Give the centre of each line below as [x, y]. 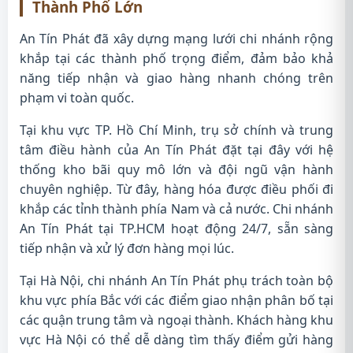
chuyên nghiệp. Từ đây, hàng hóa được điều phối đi [176, 189]
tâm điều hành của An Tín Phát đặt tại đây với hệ [176, 150]
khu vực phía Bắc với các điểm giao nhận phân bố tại [176, 300]
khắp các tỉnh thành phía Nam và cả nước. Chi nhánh [176, 209]
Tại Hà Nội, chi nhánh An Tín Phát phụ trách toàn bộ [176, 281]
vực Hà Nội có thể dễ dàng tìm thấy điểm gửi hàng [176, 340]
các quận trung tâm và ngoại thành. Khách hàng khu [176, 320]
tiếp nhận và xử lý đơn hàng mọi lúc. [127, 248]
